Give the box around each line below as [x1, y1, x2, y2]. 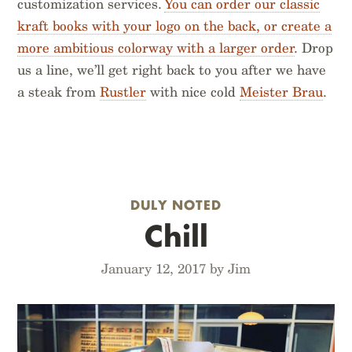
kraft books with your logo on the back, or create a [17, 17, 332, 34]
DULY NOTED [130, 196, 222, 213]
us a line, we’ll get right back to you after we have [17, 61, 327, 78]
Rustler [100, 83, 147, 100]
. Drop [295, 39, 334, 56]
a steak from [17, 83, 101, 100]
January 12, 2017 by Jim [101, 260, 251, 277]
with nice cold [146, 83, 240, 100]
